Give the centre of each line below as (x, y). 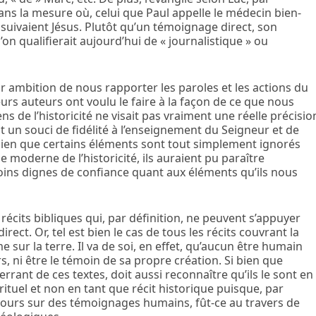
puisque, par (249, 289)
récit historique (173, 289)
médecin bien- (264, 13)
